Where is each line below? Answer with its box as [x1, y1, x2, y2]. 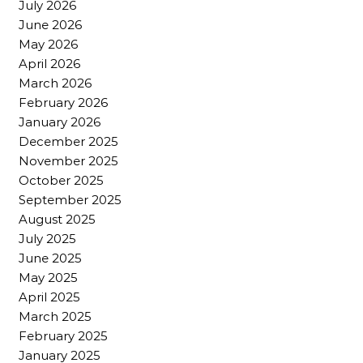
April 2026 [19, 55, 80, 71]
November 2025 [19, 152, 118, 169]
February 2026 [19, 94, 108, 110]
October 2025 [19, 172, 104, 188]
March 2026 [19, 75, 92, 91]
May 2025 [19, 269, 78, 285]
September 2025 [19, 191, 122, 207]
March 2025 [19, 308, 92, 324]
